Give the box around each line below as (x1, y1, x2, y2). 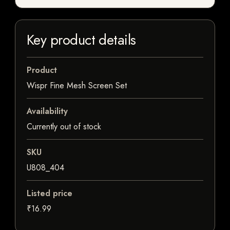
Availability (27, 105, 68, 118)
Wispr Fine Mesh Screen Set (27, 80, 127, 92)
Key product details (27, 30, 136, 50)
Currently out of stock (27, 121, 101, 133)
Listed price (27, 187, 72, 200)
